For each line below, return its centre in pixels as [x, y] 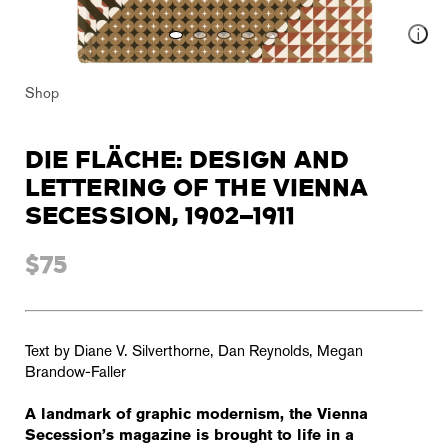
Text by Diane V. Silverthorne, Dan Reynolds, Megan [194, 352]
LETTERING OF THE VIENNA [197, 188]
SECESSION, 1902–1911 [160, 216]
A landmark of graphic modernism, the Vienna [196, 415]
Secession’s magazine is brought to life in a [189, 436]
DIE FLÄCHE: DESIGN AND [187, 160]
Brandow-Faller [75, 373]
